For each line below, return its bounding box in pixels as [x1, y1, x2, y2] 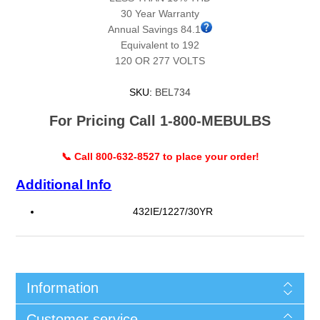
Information [26, 279, 99, 296]
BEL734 [155, 86, 191, 98]
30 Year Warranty [121, 7, 199, 19]
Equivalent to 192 [121, 39, 199, 51]
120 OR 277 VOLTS [115, 54, 205, 66]
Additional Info [16, 176, 112, 192]
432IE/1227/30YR [133, 205, 213, 217]
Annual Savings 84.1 [108, 23, 201, 35]
